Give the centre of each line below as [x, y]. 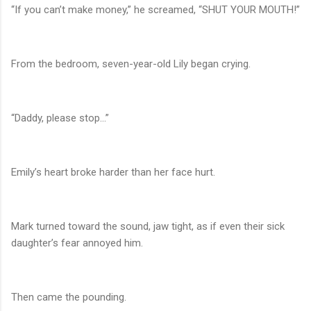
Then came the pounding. [69, 297]
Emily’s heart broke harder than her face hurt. [113, 173]
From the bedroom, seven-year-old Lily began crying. [131, 64]
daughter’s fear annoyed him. [77, 243]
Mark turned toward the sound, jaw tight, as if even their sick [148, 227]
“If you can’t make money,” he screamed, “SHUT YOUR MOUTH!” [155, 10]
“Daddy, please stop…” [60, 118]
